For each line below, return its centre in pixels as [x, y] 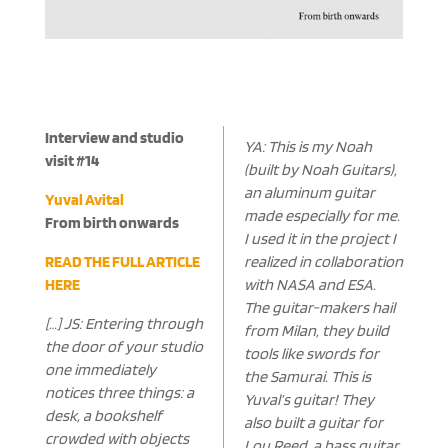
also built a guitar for [313, 423]
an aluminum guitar [309, 193]
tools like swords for [311, 354]
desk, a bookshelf [103, 416]
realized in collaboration [323, 262]
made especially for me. [321, 216]
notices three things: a [119, 393]
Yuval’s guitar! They [308, 400]
